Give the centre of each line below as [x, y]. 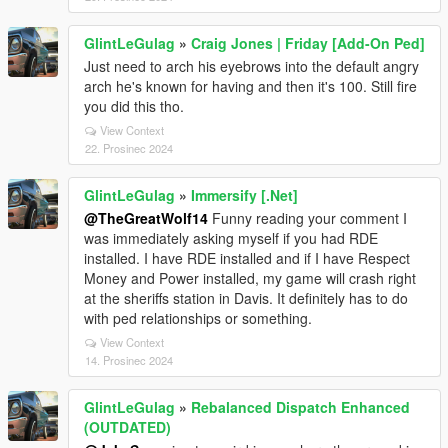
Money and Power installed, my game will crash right [250, 278]
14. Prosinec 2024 [129, 360]
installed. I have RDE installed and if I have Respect [247, 258]
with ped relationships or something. [198, 318]
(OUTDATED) [127, 427]
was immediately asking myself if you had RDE [231, 238]
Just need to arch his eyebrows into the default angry [251, 66]
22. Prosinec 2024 [129, 148]
